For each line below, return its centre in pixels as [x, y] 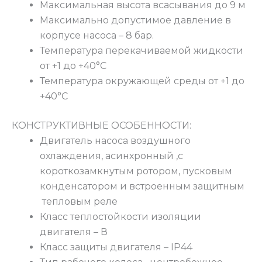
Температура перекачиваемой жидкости [142, 51]
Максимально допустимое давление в [135, 20]
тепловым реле [79, 202]
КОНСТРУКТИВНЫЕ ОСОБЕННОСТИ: [101, 126]
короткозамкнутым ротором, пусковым [136, 171]
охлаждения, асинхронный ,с [111, 156]
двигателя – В [74, 232]
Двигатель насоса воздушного [115, 141]
